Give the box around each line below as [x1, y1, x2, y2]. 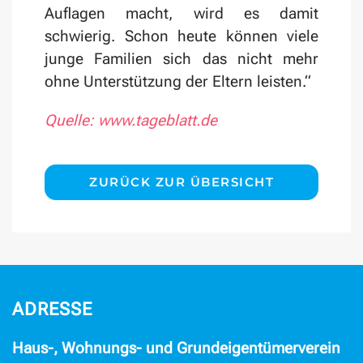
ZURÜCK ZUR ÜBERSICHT [89, 174, 274, 190]
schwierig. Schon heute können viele [45, 27, 318, 46]
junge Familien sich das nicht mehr [45, 49, 318, 69]
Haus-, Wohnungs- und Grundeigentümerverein [12, 339, 340, 358]
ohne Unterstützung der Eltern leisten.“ [45, 72, 311, 92]
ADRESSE [12, 299, 92, 320]
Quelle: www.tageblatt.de [45, 111, 217, 130]
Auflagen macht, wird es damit [45, 4, 318, 23]
